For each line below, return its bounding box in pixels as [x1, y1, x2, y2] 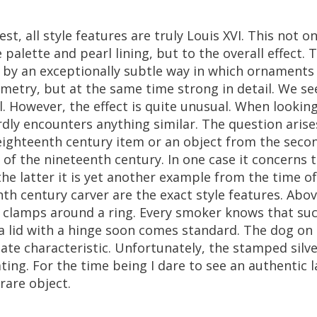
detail [237, 80, 272, 97]
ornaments [247, 62, 314, 79]
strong [178, 80, 219, 97]
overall [223, 45, 264, 62]
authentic [248, 257, 307, 274]
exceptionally [40, 62, 120, 79]
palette [6, 45, 50, 62]
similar [154, 115, 195, 132]
